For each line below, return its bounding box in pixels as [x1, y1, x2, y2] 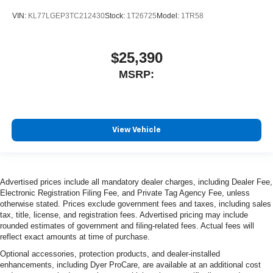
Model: [157, 11, 181, 20]
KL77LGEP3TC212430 [28, 11, 105, 20]
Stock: [105, 11, 127, 20]
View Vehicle [112, 126, 161, 134]
